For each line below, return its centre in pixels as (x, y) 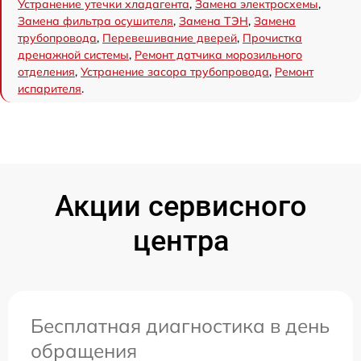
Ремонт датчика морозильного (218, 55)
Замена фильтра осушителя (95, 21)
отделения (46, 72)
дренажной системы (73, 55)
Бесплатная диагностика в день (180, 326)
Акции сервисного (180, 206)
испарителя (50, 89)
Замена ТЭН (214, 21)
